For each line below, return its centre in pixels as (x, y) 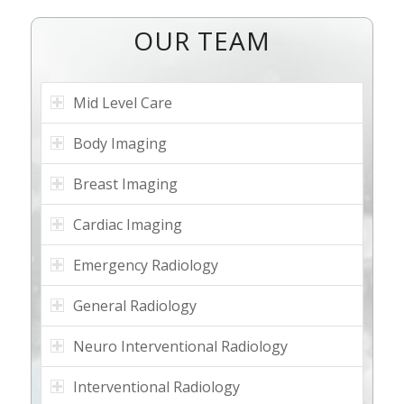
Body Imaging (119, 143)
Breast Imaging (125, 184)
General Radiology (134, 305)
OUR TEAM (202, 40)
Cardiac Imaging (127, 224)
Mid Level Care (122, 102)
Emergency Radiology (145, 265)
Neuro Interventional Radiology (180, 346)
